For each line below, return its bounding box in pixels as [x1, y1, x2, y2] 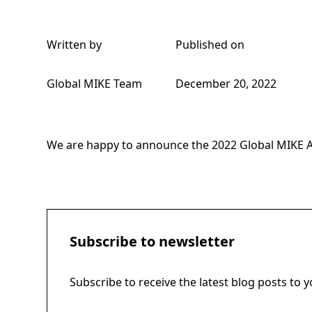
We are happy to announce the [47, 136, 212, 153]
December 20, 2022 [175, 75, 277, 91]
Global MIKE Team [47, 75, 143, 91]
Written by [47, 36, 102, 52]
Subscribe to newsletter [70, 231, 235, 251]
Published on [175, 36, 245, 52]
